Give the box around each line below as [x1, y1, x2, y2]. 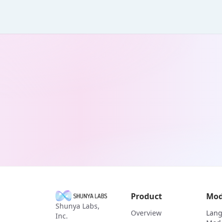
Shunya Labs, [55, 201, 100, 211]
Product [131, 191, 162, 202]
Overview [131, 208, 162, 218]
